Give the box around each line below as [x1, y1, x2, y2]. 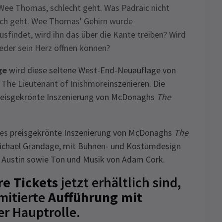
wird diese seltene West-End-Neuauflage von [7, 64, 176, 76]
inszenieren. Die [108, 78, 165, 89]
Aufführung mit [48, 188, 142, 206]
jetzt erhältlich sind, [61, 173, 181, 191]
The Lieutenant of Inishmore [1, 78, 108, 89]
